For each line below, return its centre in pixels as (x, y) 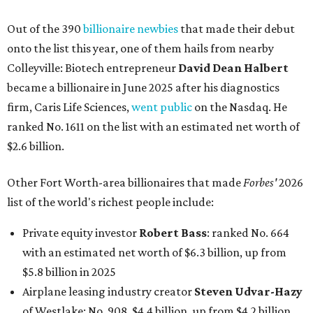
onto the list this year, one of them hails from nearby (140, 49)
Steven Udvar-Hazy (248, 292)
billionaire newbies (131, 29)
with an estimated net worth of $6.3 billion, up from (154, 253)
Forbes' (261, 183)
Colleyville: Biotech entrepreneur (93, 68)
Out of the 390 (45, 29)
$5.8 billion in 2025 (69, 272)
